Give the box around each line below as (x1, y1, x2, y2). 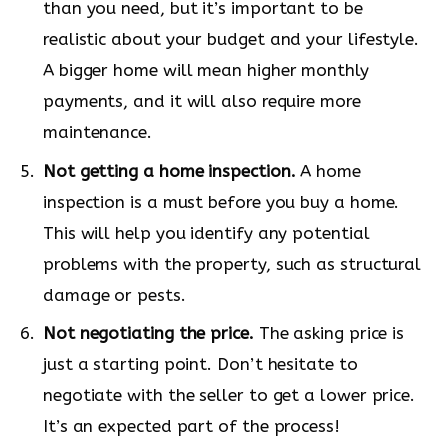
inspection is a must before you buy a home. (43, 191, 400, 212)
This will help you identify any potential (43, 222, 370, 243)
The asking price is (253, 323, 405, 344)
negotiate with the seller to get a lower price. (43, 385, 416, 406)
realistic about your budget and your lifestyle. (43, 29, 420, 50)
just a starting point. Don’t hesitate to (43, 354, 358, 375)
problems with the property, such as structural (43, 253, 422, 274)
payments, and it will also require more (43, 91, 361, 112)
